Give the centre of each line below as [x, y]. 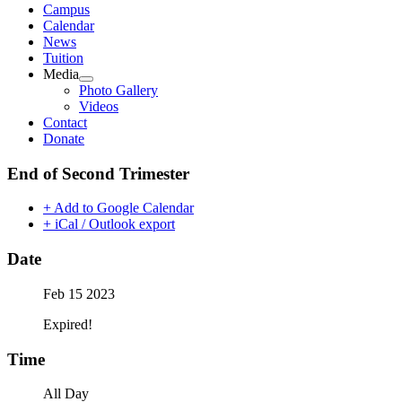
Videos [99, 106]
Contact [65, 122]
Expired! [68, 324]
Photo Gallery [118, 90]
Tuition [63, 58]
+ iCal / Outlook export [109, 224]
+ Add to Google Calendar [118, 208]
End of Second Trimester [98, 173]
